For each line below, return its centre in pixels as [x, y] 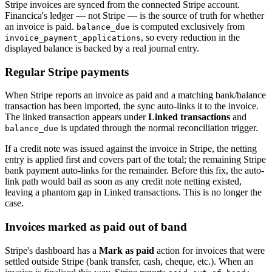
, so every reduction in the [190, 37]
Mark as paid [127, 250]
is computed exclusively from [187, 26]
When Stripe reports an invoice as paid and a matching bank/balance [135, 95]
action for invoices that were [209, 250]
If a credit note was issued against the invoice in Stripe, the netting [131, 149]
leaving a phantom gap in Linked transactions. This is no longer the [133, 192]
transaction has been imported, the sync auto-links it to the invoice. [132, 106]
